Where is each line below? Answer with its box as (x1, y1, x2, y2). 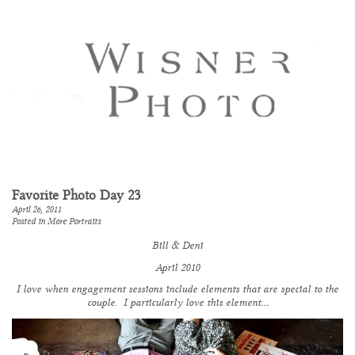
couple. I (86, 296, 130, 311)
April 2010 (155, 260, 200, 275)
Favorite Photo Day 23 (12, 184, 140, 204)
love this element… (181, 296, 269, 311)
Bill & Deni (152, 239, 203, 254)
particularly (129, 296, 182, 311)
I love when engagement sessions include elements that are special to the (17, 282, 338, 297)
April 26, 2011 (12, 204, 61, 216)
